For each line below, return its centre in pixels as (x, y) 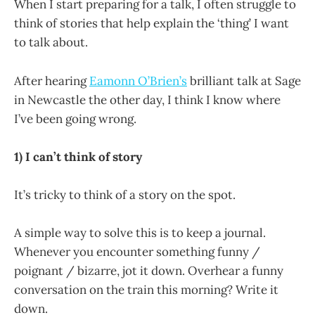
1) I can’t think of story (78, 156)
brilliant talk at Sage (244, 81)
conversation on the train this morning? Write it (146, 290)
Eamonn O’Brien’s (138, 81)
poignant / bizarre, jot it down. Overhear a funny (149, 271)
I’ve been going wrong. (75, 118)
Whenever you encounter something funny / (137, 252)
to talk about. (51, 43)
